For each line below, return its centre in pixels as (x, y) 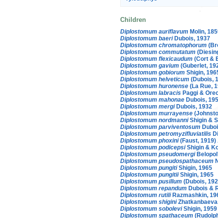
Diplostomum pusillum (151, 181)
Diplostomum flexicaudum (156, 59)
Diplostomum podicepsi (153, 147)
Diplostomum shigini (148, 202)
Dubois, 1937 (191, 38)
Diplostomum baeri (146, 38)
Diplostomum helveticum (155, 79)
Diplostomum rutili (145, 195)
